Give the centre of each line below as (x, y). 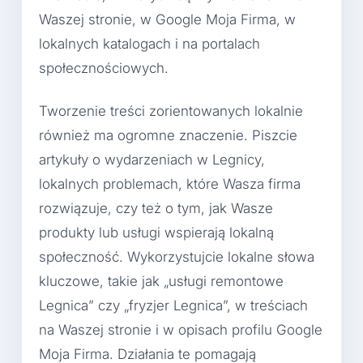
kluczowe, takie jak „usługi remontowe (161, 281)
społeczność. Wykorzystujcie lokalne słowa (177, 256)
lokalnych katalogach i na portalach (149, 43)
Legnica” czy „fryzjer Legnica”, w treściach (173, 305)
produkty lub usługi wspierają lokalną (156, 232)
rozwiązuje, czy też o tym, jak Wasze (156, 208)
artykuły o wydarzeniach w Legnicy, (152, 159)
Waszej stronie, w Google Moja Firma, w (167, 19)
